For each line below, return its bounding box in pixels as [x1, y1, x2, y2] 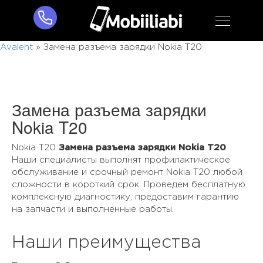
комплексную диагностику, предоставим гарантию [12, 193, 239, 201]
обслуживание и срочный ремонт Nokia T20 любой [12, 168, 242, 176]
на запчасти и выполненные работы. [12, 205, 174, 213]
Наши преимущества [12, 235, 201, 251]
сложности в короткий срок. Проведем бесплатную [12, 181, 245, 188]
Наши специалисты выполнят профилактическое [12, 156, 230, 164]
